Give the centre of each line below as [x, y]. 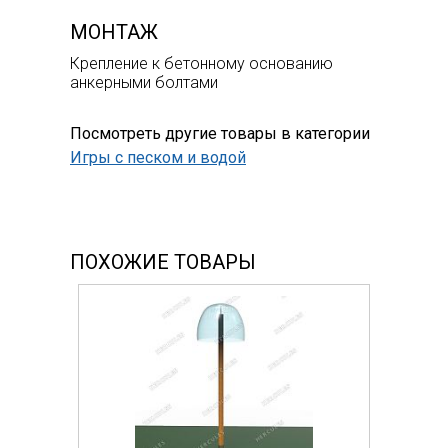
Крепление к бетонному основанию [201, 63]
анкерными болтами [144, 82]
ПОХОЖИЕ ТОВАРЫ [163, 261]
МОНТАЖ [114, 31]
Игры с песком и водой [158, 157]
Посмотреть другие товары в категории [220, 133]
